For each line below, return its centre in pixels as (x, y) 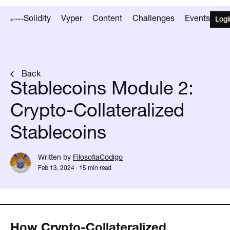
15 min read (95, 168)
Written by (54, 158)
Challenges (154, 19)
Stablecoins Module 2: (102, 90)
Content (107, 19)
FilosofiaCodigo (98, 158)
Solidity (37, 19)
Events (197, 19)
